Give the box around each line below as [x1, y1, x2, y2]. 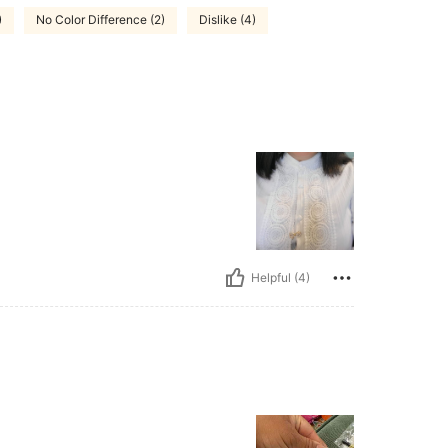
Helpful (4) [251, 270, 310, 286]
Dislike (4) [199, 12, 256, 28]
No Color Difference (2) [36, 12, 165, 28]
